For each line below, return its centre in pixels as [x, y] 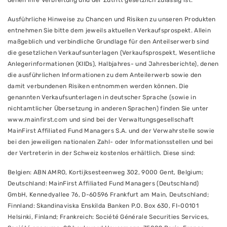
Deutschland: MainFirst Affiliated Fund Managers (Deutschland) [103, 183]
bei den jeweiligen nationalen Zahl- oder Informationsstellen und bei [110, 142]
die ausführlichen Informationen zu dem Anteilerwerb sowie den [105, 75]
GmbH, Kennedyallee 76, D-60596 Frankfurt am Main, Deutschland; [108, 195]
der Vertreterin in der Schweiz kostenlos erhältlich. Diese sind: [102, 153]
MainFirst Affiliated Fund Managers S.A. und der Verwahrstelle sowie [111, 131]
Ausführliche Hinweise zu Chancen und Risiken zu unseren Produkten [112, 19]
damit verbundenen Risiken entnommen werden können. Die [98, 86]
